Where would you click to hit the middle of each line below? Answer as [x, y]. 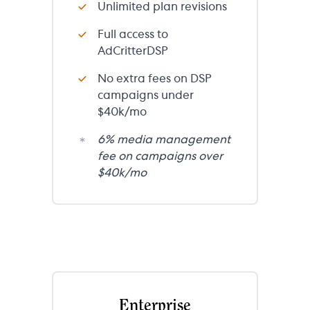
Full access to [133, 34]
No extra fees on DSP [155, 79]
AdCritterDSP [133, 51]
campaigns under [146, 95]
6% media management [164, 139]
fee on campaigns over [160, 156]
